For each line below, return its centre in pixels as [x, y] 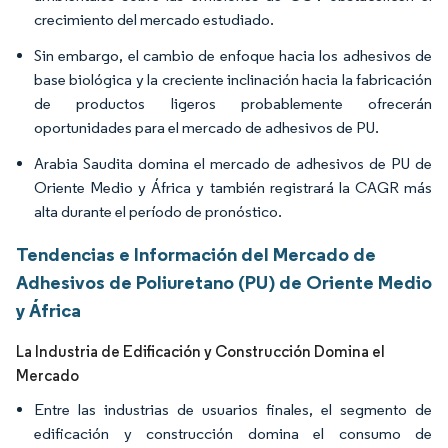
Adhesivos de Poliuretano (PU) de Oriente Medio [224, 282]
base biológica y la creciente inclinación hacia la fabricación [233, 79]
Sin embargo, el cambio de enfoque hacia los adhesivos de [233, 55]
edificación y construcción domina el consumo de [233, 433]
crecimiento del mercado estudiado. [154, 19]
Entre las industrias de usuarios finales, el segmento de [233, 409]
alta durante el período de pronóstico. [158, 211]
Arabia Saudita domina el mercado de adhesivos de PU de [233, 163]
